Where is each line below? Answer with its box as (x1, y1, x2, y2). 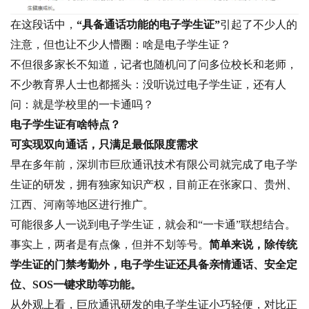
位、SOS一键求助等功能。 (10, 279, 141, 291)
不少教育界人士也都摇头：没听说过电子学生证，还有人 (10, 79, 286, 91)
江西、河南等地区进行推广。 (10, 199, 154, 211)
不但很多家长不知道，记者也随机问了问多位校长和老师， (10, 59, 297, 71)
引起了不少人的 (219, 19, 297, 31)
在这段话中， (10, 19, 77, 31)
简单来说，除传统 (208, 239, 297, 251)
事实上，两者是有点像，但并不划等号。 (10, 239, 209, 251)
